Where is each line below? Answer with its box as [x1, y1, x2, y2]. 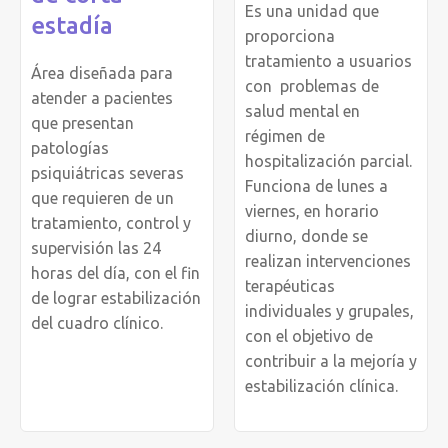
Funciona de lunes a [245, 176, 388, 195]
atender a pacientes [31, 88, 173, 107]
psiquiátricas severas [31, 163, 184, 182]
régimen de [245, 126, 325, 145]
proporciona [245, 26, 335, 45]
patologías [31, 138, 109, 157]
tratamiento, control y [31, 213, 191, 232]
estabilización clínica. [245, 376, 398, 395]
